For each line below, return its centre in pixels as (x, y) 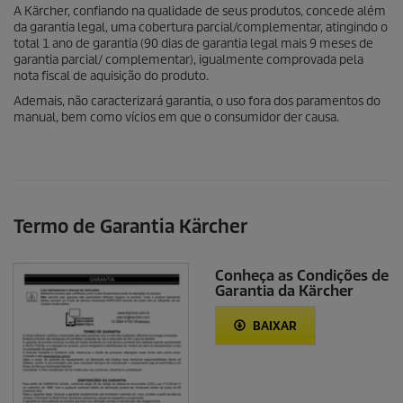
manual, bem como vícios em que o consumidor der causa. (176, 117)
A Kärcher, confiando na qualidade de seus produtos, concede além (200, 11)
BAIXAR (273, 326)
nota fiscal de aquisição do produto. (111, 76)
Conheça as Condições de (302, 276)
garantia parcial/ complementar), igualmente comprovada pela (188, 60)
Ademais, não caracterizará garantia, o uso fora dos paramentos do (197, 101)
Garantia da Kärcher (284, 291)
